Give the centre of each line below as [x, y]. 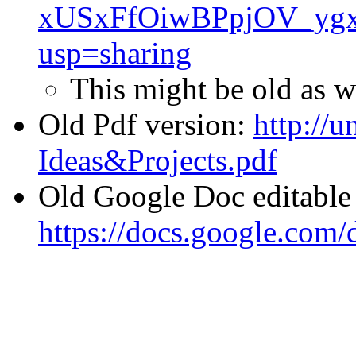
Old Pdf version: [146, 124]
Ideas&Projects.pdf [158, 160]
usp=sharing [115, 53]
